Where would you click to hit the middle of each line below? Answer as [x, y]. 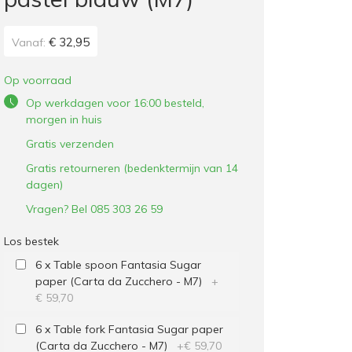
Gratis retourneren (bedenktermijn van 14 [132, 168]
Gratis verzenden [70, 144]
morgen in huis [64, 119]
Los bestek [31, 241]
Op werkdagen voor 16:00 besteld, [115, 103]
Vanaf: [28, 42]
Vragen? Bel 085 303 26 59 [94, 209]
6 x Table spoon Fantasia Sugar [118, 265]
